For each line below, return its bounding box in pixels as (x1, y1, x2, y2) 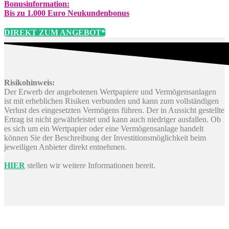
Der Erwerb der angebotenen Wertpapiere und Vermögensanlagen (4, 87, 216, 96)
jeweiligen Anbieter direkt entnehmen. (4, 142, 127, 151)
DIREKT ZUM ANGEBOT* (4, 28, 105, 37)
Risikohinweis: (4, 78, 55, 87)
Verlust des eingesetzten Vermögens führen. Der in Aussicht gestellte (4, 105, 224, 114)
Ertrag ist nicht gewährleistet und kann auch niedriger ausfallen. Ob (4, 114, 221, 124)
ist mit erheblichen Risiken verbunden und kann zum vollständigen (4, 96, 219, 105)
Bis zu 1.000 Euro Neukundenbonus (4, 8, 129, 17)
